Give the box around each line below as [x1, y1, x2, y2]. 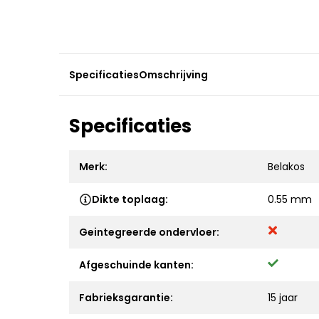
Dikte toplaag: [92, 192, 168, 206]
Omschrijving [139, 68, 208, 82]
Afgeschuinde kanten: [79, 258, 194, 272]
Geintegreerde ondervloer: [79, 225, 219, 239]
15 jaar [268, 291, 298, 305]
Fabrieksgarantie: [79, 291, 173, 305]
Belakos [268, 159, 305, 174]
